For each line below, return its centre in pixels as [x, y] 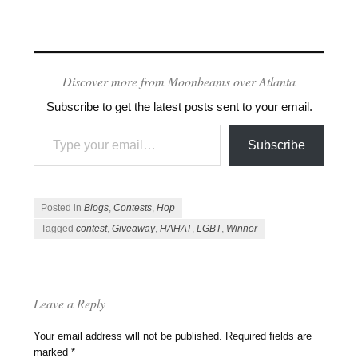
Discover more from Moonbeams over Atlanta [179, 82]
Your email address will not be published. [128, 336]
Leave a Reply [70, 304]
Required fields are [269, 336]
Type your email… [51, 124]
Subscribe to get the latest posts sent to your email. [179, 107]
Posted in [63, 207]
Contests [133, 207]
